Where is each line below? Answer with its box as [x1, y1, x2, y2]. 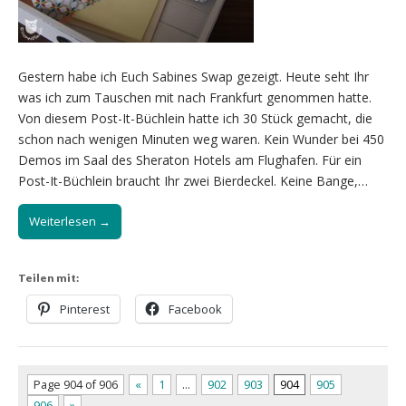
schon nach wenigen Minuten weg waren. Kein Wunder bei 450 [18, 130, 384, 149]
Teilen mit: [18, 271, 79, 285]
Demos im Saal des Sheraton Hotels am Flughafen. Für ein [18, 151, 362, 169]
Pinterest [60, 301, 110, 318]
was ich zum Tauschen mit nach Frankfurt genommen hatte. [18, 89, 372, 107]
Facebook [169, 301, 222, 318]
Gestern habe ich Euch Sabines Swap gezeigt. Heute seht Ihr [18, 68, 369, 86]
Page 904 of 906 [34, 377, 118, 393]
